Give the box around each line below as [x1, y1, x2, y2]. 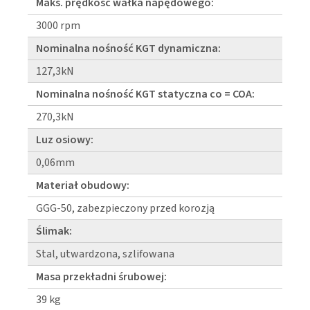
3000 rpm [36, 17, 80, 33]
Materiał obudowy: [36, 177, 129, 193]
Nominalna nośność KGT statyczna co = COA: [36, 86, 255, 102]
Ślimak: [36, 223, 72, 239]
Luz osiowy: [36, 131, 93, 147]
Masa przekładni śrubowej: [36, 268, 167, 284]
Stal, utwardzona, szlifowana [36, 246, 174, 262]
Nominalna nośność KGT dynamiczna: [36, 40, 221, 56]
